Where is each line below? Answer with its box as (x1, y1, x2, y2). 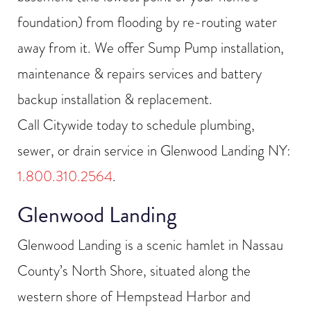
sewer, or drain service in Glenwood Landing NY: (17, 140, 290, 161)
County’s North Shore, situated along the (17, 260, 251, 282)
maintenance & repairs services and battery (17, 62, 262, 84)
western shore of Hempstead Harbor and (17, 286, 251, 308)
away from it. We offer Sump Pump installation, (17, 37, 284, 58)
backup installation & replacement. (17, 88, 212, 110)
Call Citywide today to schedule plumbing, (17, 114, 255, 135)
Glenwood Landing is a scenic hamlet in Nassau (17, 235, 283, 256)
